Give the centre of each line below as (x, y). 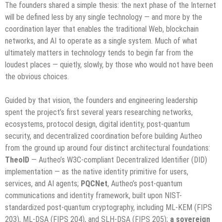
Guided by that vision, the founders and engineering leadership (101, 101)
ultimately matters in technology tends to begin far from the (99, 53)
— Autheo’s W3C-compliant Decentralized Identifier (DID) (118, 160)
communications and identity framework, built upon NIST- (93, 196)
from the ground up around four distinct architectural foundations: (108, 148)
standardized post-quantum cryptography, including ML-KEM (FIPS (109, 208)
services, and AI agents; (43, 184)
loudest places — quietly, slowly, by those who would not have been (109, 65)
